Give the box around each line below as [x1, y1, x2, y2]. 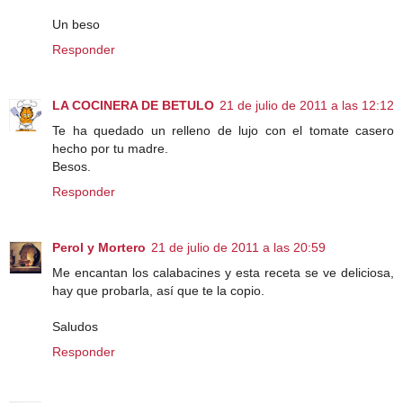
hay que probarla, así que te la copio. [52, 282, 264, 298]
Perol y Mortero [52, 239, 146, 255]
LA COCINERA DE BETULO [52, 97, 214, 112]
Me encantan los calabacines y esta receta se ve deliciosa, [52, 264, 394, 280]
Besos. [52, 158, 91, 174]
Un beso [52, 16, 100, 31]
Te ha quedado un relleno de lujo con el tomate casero [52, 122, 394, 138]
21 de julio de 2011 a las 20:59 [151, 239, 326, 255]
